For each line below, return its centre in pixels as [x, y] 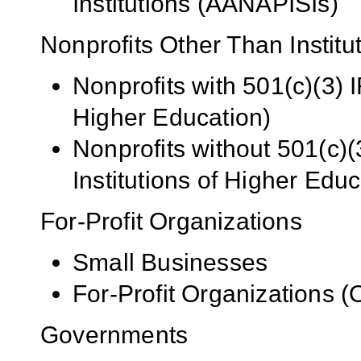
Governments [114, 335]
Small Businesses [170, 263]
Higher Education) [172, 117]
